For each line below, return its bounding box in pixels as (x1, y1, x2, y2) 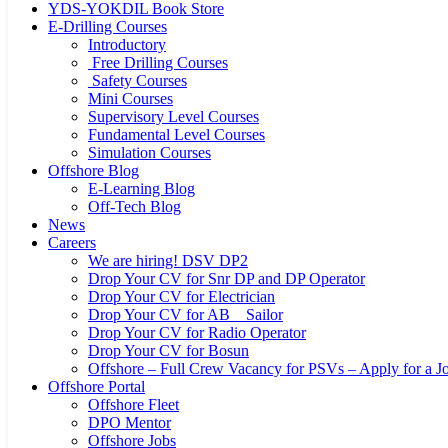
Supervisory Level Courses (88, 108, 259, 125)
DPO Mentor (88, 414, 171, 431)
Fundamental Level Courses (88, 126, 265, 143)
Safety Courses (88, 72, 187, 89)
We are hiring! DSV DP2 (88, 252, 248, 269)
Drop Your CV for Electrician (88, 288, 275, 305)
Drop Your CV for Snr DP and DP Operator (88, 270, 365, 287)
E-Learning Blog (88, 180, 195, 197)
